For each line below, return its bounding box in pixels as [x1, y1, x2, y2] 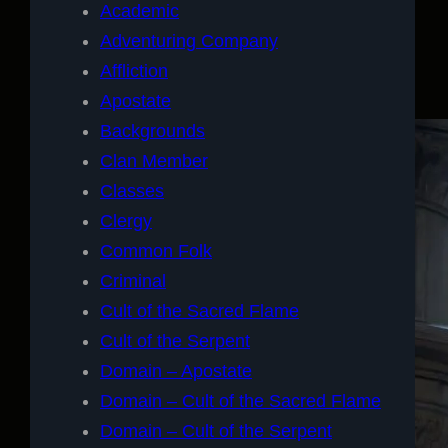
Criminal [100, 270, 166, 291]
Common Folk [100, 240, 212, 261]
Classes [100, 180, 164, 201]
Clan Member [100, 150, 208, 171]
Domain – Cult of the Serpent [100, 420, 332, 441]
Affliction [100, 60, 168, 81]
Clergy [100, 210, 152, 231]
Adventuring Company [100, 30, 278, 51]
